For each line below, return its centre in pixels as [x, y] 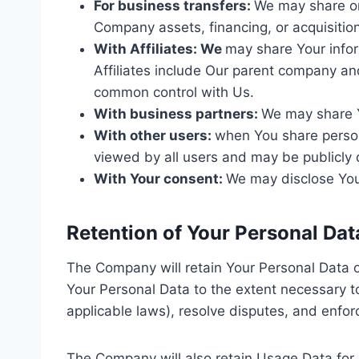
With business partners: [177, 113]
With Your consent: [160, 178]
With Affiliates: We [159, 48]
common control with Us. [174, 92]
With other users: [154, 135]
